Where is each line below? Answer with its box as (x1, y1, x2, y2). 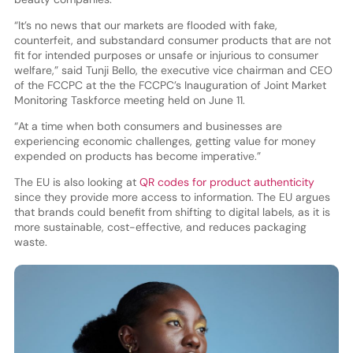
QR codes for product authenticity (139, 174, 314, 189)
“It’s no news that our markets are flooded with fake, (13, 17, 277, 32)
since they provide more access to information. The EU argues (13, 189, 330, 204)
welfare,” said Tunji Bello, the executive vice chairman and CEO (13, 62, 333, 77)
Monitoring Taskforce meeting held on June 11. (13, 92, 245, 107)
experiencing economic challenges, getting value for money (13, 133, 316, 148)
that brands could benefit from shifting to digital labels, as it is (13, 204, 330, 219)
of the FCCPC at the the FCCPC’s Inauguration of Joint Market (13, 77, 326, 92)
